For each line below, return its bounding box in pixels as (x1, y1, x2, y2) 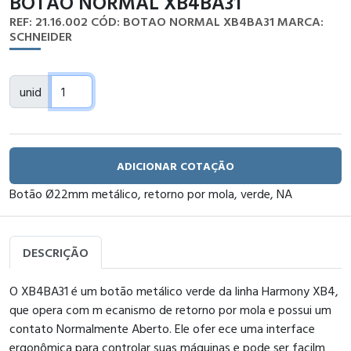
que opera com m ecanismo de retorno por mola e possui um (9, 300, 331, 319)
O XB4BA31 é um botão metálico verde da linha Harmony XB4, (9, 281, 338, 300)
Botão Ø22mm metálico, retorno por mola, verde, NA (9, 184, 292, 203)
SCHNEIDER (9, 27, 72, 45)
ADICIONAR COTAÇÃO (117, 157, 234, 174)
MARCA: (277, 12, 324, 31)
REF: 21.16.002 (9, 12, 88, 31)
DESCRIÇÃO (23, 243, 89, 262)
